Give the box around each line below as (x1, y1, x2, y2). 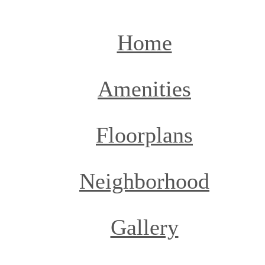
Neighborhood (79, 168, 209, 193)
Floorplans (96, 122, 193, 147)
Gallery (110, 214, 179, 240)
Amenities (98, 76, 191, 101)
